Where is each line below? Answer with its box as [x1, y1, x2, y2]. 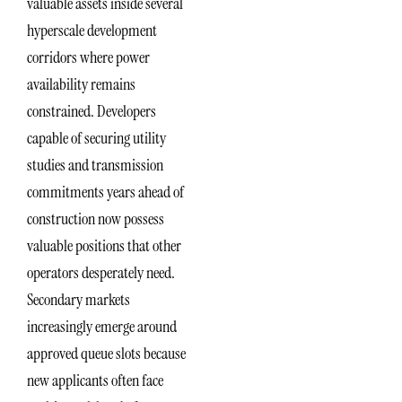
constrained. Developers [27, 100, 156, 123]
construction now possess [27, 208, 164, 231]
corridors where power [27, 47, 150, 69]
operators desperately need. [27, 262, 175, 284]
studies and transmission [27, 154, 163, 177]
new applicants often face [27, 370, 163, 392]
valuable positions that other [27, 235, 181, 258]
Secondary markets [27, 289, 130, 311]
